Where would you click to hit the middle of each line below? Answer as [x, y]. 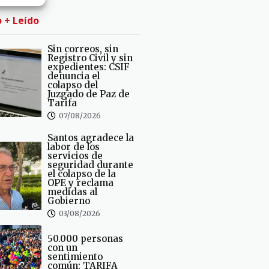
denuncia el [73, 76]
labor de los [73, 147]
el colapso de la [81, 174]
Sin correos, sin [83, 49]
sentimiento [75, 257]
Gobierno [68, 201]
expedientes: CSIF [88, 67]
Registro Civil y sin [90, 58]
